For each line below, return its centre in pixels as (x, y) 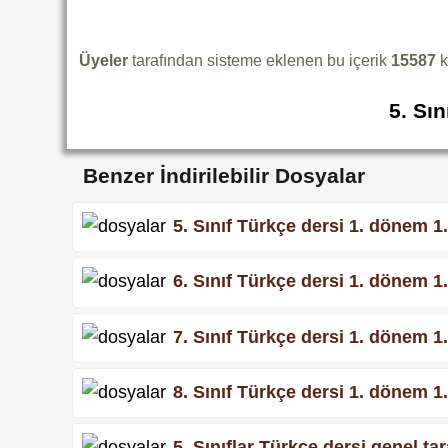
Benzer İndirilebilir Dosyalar (224, 175)
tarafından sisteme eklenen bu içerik (260, 60)
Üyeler (104, 60)
